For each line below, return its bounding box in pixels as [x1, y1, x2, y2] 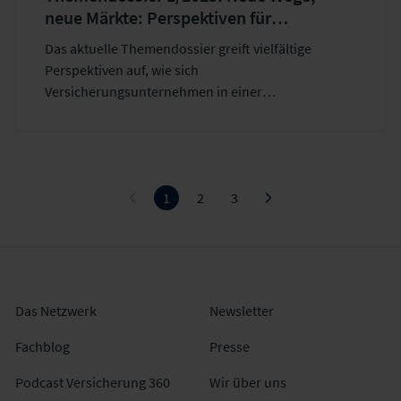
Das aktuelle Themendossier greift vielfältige [45, 39, 312, 58]
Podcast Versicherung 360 [15, 373, 171, 392]
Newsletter [209, 302, 274, 320]
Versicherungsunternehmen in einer [45, 82, 263, 101]
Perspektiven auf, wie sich [45, 61, 200, 80]
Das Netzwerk [15, 302, 98, 320]
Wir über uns [209, 373, 286, 392]
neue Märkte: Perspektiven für [45, 6, 272, 30]
